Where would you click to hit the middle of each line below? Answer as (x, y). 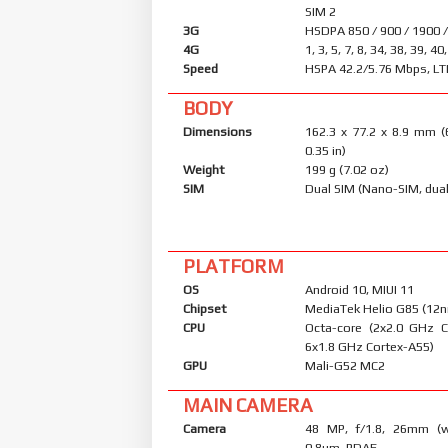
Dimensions (217, 131)
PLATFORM (233, 265)
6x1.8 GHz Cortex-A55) (370, 346)
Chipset (204, 308)
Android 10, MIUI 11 (360, 289)
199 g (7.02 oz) (347, 169)
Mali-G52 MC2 (345, 365)
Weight (203, 169)
